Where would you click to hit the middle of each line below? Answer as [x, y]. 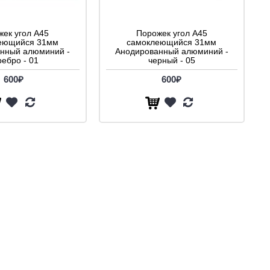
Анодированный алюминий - [171, 51]
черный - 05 [171, 60]
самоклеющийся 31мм [171, 42]
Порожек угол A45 [171, 33]
